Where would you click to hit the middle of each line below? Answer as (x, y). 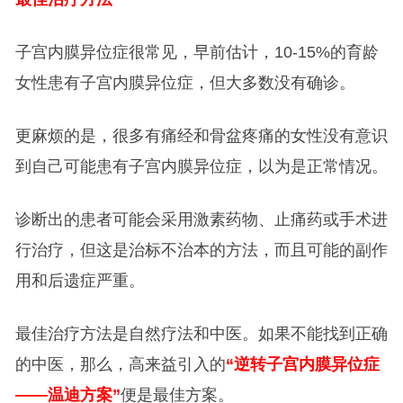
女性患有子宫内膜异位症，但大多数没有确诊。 (185, 82)
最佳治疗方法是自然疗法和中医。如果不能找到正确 (201, 333)
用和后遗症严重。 (80, 280)
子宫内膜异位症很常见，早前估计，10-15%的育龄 (197, 52)
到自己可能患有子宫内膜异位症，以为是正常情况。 (201, 166)
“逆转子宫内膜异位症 (302, 364)
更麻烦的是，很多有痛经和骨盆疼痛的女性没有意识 (201, 135)
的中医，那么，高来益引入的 (120, 364)
